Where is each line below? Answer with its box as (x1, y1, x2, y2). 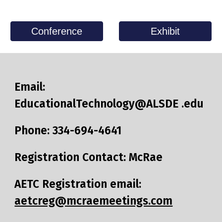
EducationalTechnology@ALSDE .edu (14, 97, 204, 111)
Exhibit (151, 25, 180, 37)
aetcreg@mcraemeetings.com (14, 194, 173, 208)
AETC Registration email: (14, 177, 142, 191)
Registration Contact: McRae (14, 151, 163, 164)
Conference (31, 25, 82, 37)
